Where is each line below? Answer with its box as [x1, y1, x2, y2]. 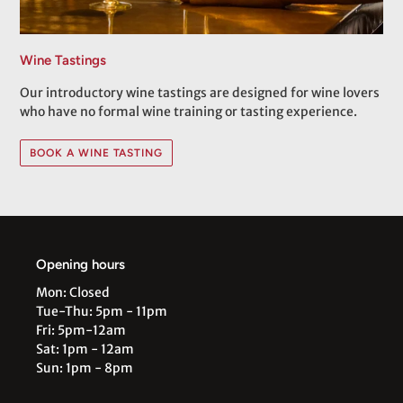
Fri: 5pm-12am [36, 322, 126, 339]
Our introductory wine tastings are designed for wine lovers [20, 85, 380, 102]
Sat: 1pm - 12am [36, 341, 134, 358]
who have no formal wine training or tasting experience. [20, 103, 360, 121]
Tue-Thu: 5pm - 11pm [36, 303, 167, 320]
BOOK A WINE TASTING [30, 146, 164, 159]
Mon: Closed [36, 284, 110, 301]
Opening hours [36, 255, 125, 273]
